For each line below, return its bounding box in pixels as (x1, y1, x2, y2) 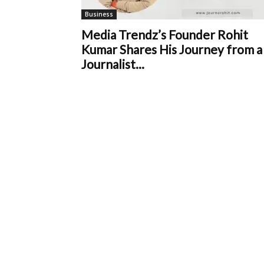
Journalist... (81, 57, 144, 71)
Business (85, 10, 113, 18)
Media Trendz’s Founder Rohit (81, 27, 248, 42)
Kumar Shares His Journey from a (81, 42, 262, 57)
